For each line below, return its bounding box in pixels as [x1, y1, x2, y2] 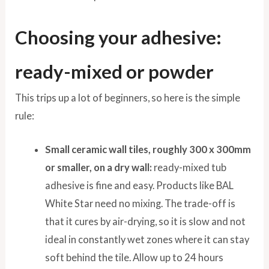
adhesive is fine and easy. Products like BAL [44, 180, 234, 192]
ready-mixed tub [151, 162, 226, 174]
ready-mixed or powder [15, 60, 214, 83]
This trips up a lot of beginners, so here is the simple [15, 92, 241, 104]
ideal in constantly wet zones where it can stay [44, 234, 249, 246]
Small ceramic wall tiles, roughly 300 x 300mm [44, 144, 251, 156]
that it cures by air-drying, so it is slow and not [44, 216, 246, 228]
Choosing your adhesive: [15, 26, 222, 49]
